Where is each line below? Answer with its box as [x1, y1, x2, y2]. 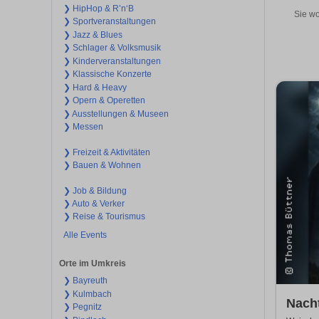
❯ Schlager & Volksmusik [63, 43, 161, 53]
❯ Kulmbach [63, 288, 112, 299]
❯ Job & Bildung [63, 185, 127, 196]
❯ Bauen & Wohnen [63, 160, 141, 171]
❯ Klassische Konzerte [63, 69, 152, 80]
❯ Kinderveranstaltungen [63, 56, 161, 66]
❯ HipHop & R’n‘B [63, 3, 134, 14]
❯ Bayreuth [63, 276, 108, 286]
